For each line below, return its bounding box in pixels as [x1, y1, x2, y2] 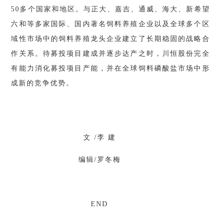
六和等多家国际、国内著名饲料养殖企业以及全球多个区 [11, 20, 210, 28]
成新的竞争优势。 [11, 79, 74, 87]
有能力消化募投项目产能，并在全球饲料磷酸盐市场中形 [11, 65, 210, 72]
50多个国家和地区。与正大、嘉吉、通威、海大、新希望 [11, 5, 210, 13]
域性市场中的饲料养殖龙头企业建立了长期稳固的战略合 [11, 35, 210, 42]
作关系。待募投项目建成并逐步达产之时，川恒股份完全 [11, 50, 210, 57]
